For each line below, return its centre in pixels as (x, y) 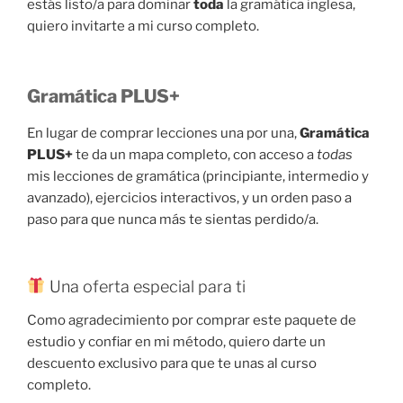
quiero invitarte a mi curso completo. (143, 26)
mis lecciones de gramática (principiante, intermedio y (198, 177)
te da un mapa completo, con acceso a (195, 155)
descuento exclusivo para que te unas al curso (172, 364)
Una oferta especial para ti (145, 286)
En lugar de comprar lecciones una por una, (163, 134)
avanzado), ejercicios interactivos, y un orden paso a (189, 198)
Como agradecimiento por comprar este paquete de (192, 321)
